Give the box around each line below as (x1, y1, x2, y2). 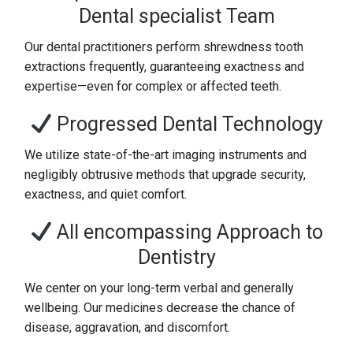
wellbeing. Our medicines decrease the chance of (24, 300, 296, 315)
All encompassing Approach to (52, 221, 324, 243)
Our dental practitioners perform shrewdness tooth (24, 39, 304, 54)
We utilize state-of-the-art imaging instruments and (24, 147, 307, 162)
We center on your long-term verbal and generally (24, 281, 295, 295)
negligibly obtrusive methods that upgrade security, (24, 167, 307, 182)
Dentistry (137, 246, 216, 269)
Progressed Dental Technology (52, 113, 324, 136)
